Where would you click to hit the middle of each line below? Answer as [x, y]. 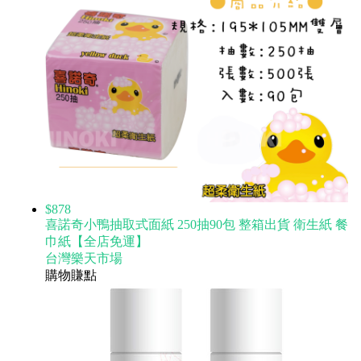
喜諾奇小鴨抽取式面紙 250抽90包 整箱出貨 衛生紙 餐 [197, 224]
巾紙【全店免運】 [97, 241]
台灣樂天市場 [84, 258]
